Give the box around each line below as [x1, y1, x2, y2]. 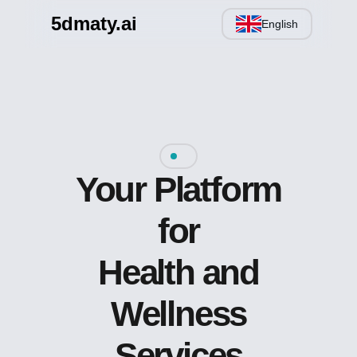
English [261, 18, 298, 30]
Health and [97, 253, 259, 292]
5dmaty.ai [51, 13, 137, 34]
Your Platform [75, 170, 282, 209]
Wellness [110, 294, 247, 333]
